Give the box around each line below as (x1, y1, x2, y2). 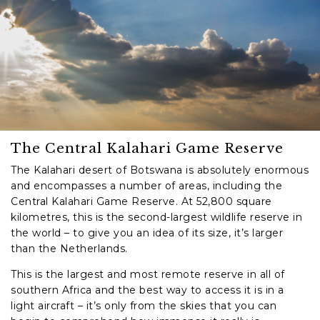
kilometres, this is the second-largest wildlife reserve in (11, 210, 302, 224)
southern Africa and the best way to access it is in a (11, 283, 284, 296)
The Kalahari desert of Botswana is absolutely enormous (11, 163, 309, 176)
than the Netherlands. (11, 241, 128, 255)
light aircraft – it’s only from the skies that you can (11, 299, 276, 312)
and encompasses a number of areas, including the (11, 179, 282, 192)
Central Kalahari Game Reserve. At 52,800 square (11, 194, 272, 208)
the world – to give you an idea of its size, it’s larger (11, 226, 283, 239)
